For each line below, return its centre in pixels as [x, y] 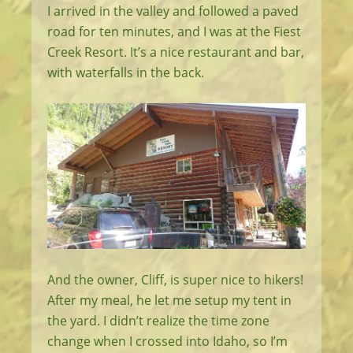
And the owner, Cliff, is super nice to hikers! [175, 279]
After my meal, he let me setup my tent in [169, 300]
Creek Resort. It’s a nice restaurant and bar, [176, 52]
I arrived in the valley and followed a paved [173, 11]
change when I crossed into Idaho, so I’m [167, 341]
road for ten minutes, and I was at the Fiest [174, 32]
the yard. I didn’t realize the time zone [158, 320]
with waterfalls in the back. [126, 73]
